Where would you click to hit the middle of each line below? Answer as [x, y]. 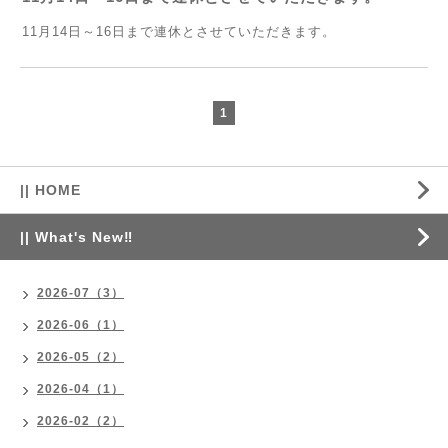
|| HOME [50, 190]
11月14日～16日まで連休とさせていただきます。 [179, 31]
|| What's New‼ [76, 237]
